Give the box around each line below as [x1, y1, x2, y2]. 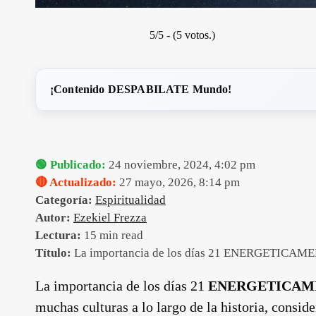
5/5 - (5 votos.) [150, 29, 215, 41]
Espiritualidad [95, 193, 166, 207]
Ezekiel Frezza [73, 211, 147, 224]
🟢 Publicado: [35, 158, 106, 171]
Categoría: [35, 193, 92, 207]
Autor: [35, 211, 71, 224]
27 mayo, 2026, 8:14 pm [116, 176, 240, 189]
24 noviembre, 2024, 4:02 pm [106, 158, 255, 171]
